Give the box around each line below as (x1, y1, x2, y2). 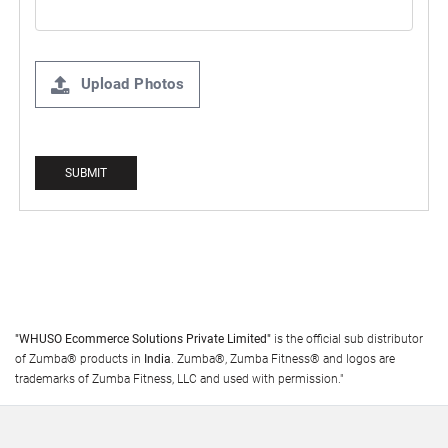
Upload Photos (80, 75, 185, 93)
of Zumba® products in (15, 352, 144, 366)
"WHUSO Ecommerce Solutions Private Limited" (15, 332, 274, 346)
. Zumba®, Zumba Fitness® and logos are (171, 352, 395, 366)
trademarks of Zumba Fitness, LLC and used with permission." (15, 372, 343, 386)
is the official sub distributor (274, 332, 423, 346)
